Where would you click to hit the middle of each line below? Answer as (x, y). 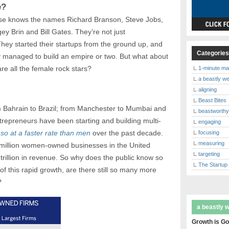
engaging (210, 121)
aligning (208, 89)
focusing (209, 132)
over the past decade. (128, 133)
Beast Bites (213, 100)
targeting (209, 154)
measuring (212, 143)
